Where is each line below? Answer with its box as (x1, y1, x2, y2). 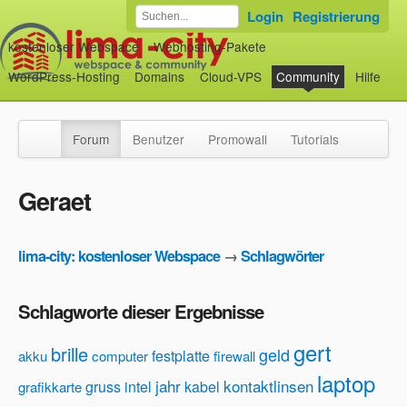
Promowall (208, 130, 267, 148)
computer (92, 346, 148, 366)
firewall (213, 346, 255, 366)
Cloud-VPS (199, 67, 262, 86)
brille (51, 341, 88, 368)
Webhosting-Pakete (154, 36, 267, 55)
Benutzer (133, 130, 184, 148)
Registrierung (293, 6, 380, 26)
